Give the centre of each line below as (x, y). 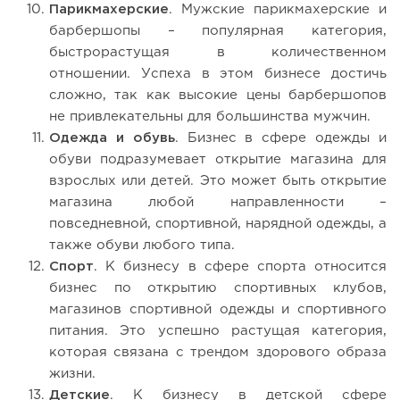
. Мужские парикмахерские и (278, 9)
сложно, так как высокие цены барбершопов (218, 95)
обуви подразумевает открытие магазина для (218, 159)
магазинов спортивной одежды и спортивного (218, 309)
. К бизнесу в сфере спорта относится (240, 266)
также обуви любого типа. (142, 245)
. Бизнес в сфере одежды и (281, 137)
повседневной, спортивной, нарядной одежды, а (218, 223)
